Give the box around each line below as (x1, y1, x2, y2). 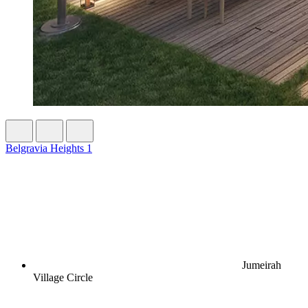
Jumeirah (239, 258, 281, 271)
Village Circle (33, 271, 93, 283)
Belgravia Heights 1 (5, 142, 92, 154)
